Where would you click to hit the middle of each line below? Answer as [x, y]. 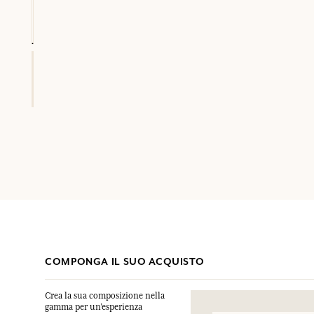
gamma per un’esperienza [94, 307]
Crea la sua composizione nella [105, 296]
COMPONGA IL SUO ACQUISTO [125, 261]
